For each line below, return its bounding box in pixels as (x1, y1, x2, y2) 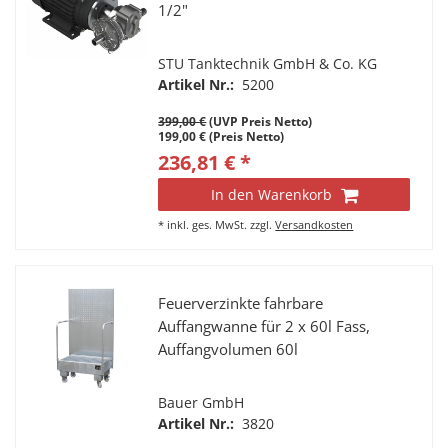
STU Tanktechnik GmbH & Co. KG (158, 53, 378, 73)
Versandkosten (275, 216, 354, 232)
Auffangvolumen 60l (158, 339, 299, 360)
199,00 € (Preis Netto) (158, 127, 285, 145)
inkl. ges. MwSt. (167, 216, 248, 232)
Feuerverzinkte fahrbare (158, 293, 324, 314)
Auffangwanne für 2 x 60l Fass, (158, 316, 371, 337)
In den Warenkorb (210, 184, 332, 204)
